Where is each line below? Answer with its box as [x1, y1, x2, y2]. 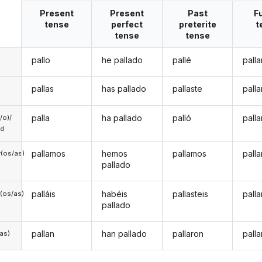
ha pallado [102, 112, 143, 123]
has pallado [102, 84, 147, 94]
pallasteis [172, 188, 208, 199]
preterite [178, 19, 216, 29]
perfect [111, 19, 143, 29]
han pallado [102, 228, 147, 239]
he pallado [102, 55, 143, 65]
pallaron [172, 228, 204, 239]
